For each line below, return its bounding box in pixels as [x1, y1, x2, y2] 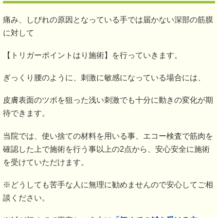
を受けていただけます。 [3, 158, 89, 166]
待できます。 [3, 109, 50, 118]
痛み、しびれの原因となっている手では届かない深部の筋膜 [3, 15, 213, 24]
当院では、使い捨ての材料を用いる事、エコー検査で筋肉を [3, 131, 213, 140]
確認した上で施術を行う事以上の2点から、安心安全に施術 [3, 145, 210, 153]
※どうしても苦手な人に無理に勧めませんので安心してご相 [3, 180, 213, 189]
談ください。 [3, 193, 50, 202]
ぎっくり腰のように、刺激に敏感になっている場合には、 [3, 73, 205, 82]
